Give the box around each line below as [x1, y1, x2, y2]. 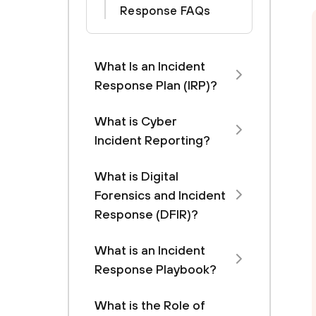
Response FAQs [120, 4, 211, 18]
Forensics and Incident [95, 188, 226, 202]
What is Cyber [95, 114, 176, 128]
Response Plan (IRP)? [95, 78, 217, 92]
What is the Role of [95, 298, 205, 312]
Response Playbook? [95, 262, 217, 276]
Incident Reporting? [95, 133, 210, 147]
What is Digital [95, 169, 178, 183]
